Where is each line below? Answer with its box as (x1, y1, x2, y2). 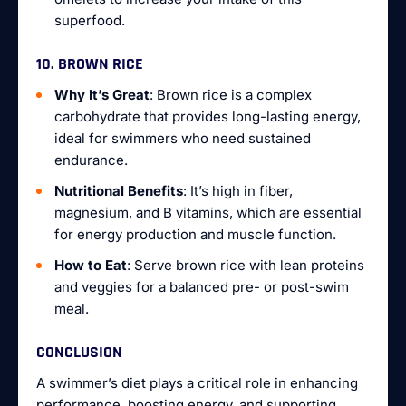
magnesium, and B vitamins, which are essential (54, 204, 362, 221)
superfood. (54, 12, 125, 29)
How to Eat (54, 256, 127, 274)
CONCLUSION (36, 342, 122, 362)
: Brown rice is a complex (150, 86, 312, 103)
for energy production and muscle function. (54, 226, 336, 243)
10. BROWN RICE (36, 53, 143, 74)
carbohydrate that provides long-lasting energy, (54, 108, 361, 125)
